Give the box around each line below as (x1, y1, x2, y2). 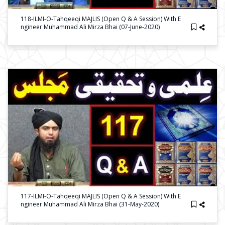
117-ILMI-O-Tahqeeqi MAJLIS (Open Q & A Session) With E (21, 192, 181, 200)
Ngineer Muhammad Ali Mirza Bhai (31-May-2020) (21, 200, 159, 208)
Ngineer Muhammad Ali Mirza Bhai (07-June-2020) (21, 23, 160, 31)
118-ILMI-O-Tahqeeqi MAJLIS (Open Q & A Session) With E (21, 15, 181, 23)
